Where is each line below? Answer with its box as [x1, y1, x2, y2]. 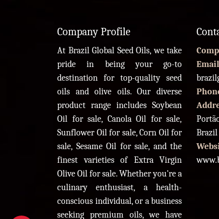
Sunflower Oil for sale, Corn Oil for [57, 128, 182, 138]
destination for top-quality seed [57, 73, 182, 84]
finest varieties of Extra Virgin [57, 155, 182, 166]
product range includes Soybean [57, 100, 182, 111]
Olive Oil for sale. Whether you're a [57, 169, 182, 179]
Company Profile [57, 25, 131, 39]
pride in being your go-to [57, 59, 182, 70]
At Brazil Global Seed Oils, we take [57, 45, 182, 56]
